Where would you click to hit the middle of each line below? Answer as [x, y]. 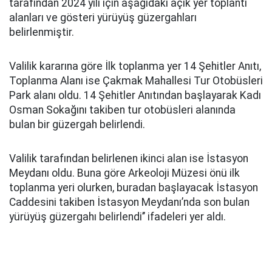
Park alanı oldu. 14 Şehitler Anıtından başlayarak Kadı [135, 95]
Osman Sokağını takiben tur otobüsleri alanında [122, 110]
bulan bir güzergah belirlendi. [77, 124]
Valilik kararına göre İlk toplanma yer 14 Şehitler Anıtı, [135, 66]
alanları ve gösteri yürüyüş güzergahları [103, 18]
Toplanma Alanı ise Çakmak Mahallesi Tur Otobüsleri [136, 81]
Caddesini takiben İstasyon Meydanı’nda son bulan [129, 202]
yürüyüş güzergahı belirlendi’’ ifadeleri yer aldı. [117, 217]
